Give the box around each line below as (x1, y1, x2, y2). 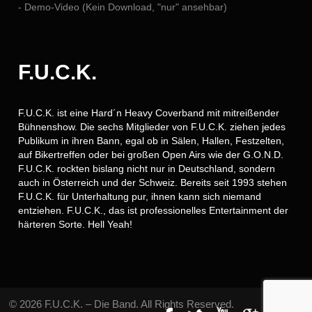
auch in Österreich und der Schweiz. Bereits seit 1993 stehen (18, 176, 288, 188)
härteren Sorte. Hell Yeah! (18, 218, 133, 230)
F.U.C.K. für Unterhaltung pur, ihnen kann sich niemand (18, 190, 262, 202)
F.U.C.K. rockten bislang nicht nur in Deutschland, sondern (18, 162, 276, 174)
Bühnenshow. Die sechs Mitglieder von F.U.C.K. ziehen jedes (18, 120, 286, 132)
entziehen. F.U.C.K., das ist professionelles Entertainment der (18, 204, 289, 216)
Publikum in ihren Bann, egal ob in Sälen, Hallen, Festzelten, (18, 134, 285, 146)
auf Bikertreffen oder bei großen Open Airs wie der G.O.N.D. (18, 148, 284, 160)
